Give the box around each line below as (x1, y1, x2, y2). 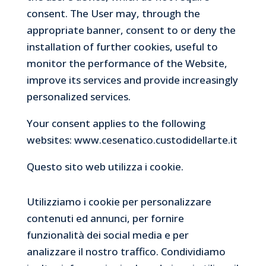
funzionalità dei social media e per (26, 227, 189, 242)
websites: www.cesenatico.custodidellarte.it (26, 132, 237, 147)
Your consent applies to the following (26, 116, 205, 130)
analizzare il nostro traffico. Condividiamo (26, 244, 226, 258)
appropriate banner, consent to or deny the (26, 23, 236, 37)
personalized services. (26, 89, 131, 103)
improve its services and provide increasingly (26, 72, 238, 87)
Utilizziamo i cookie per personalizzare (26, 194, 211, 208)
